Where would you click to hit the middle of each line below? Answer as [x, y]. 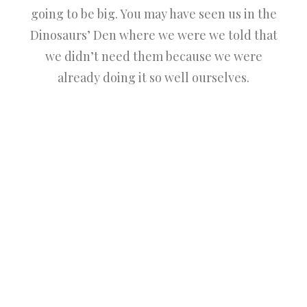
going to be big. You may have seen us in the [153, 14]
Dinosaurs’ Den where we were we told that [153, 35]
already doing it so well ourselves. [153, 77]
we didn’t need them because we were [153, 56]
